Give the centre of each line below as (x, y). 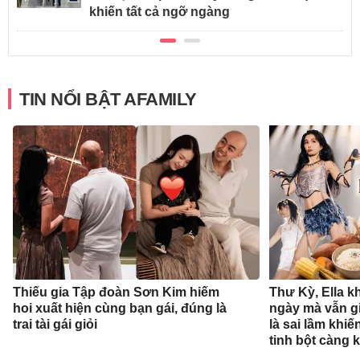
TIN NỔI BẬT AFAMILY (108, 100)
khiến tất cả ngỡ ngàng (160, 12)
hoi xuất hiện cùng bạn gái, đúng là (120, 309)
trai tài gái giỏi (55, 325)
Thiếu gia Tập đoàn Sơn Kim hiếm (117, 292)
